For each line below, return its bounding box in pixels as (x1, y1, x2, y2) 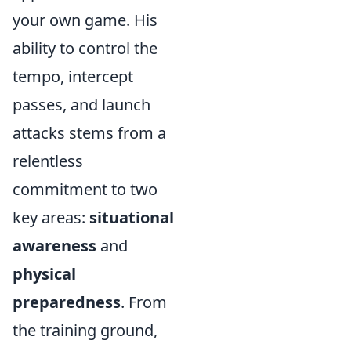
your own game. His (13, 9, 157, 31)
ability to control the (13, 38, 157, 59)
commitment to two (13, 179, 157, 200)
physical (13, 263, 76, 284)
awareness (13, 235, 96, 256)
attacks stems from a (13, 122, 166, 143)
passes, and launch (13, 94, 150, 115)
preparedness (13, 291, 121, 313)
